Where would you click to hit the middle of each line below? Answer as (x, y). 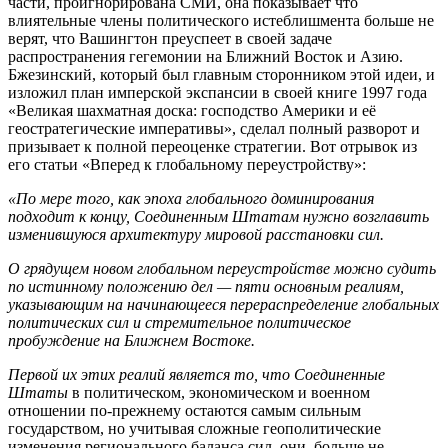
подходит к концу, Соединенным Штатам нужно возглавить (218, 216)
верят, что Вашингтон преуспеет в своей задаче (170, 38)
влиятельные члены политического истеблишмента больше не (221, 20)
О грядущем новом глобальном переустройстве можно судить (222, 268)
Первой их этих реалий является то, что (151, 374)
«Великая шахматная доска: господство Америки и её (192, 110)
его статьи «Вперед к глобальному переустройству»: (187, 164)
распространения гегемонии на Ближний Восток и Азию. (205, 56)
